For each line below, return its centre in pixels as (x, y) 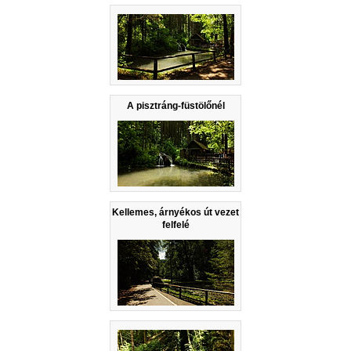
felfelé (175, 225)
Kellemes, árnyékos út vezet (175, 213)
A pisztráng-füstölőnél (175, 106)
